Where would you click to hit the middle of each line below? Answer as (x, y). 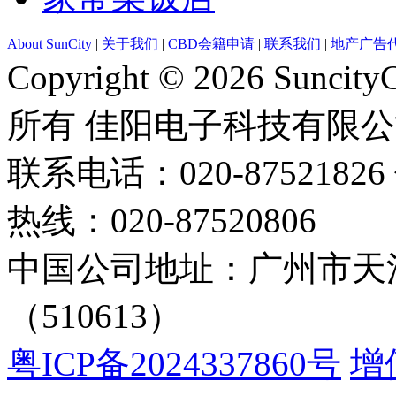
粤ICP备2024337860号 (174, 363)
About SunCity (49, 43)
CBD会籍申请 (211, 43)
